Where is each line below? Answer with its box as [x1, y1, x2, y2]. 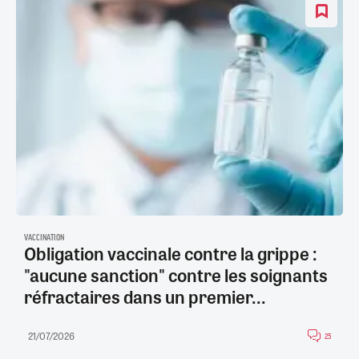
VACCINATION [24, 232, 64, 243]
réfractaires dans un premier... [24, 283, 266, 309]
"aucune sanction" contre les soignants [24, 261, 328, 288]
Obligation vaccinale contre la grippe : [24, 240, 317, 266]
